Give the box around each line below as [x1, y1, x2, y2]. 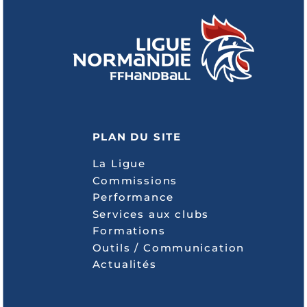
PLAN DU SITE [92, 130, 182, 143]
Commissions [92, 173, 178, 187]
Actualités [92, 257, 157, 271]
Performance [92, 190, 175, 204]
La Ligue [92, 156, 147, 170]
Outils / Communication [92, 241, 245, 254]
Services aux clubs [92, 207, 210, 221]
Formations [92, 223, 166, 237]
